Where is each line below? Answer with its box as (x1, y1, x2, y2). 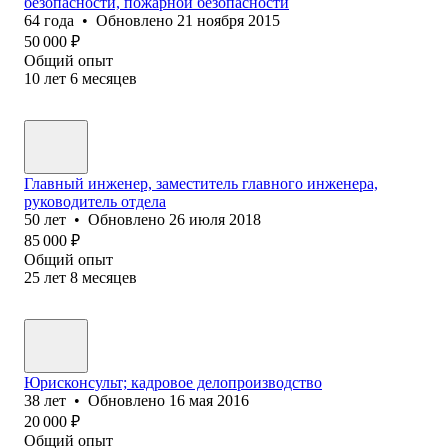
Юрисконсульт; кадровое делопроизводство (24, 373, 322, 391)
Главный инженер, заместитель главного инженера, (24, 174, 378, 192)
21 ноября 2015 (177, 11, 280, 29)
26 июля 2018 (169, 210, 261, 228)
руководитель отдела (24, 192, 166, 210)
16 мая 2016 (169, 391, 249, 409)
